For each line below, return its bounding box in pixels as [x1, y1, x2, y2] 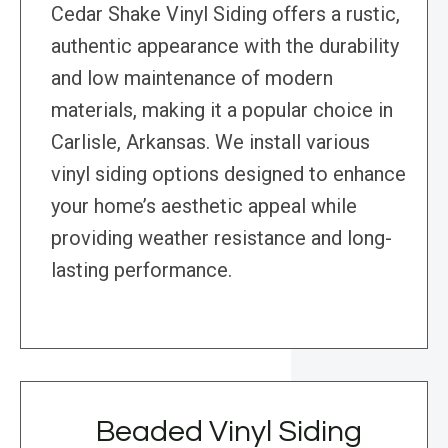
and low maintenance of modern [51, 66, 333, 91]
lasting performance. [51, 258, 232, 283]
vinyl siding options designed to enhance [51, 162, 406, 187]
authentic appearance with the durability [51, 34, 399, 59]
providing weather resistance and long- [51, 226, 392, 251]
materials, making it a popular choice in [51, 98, 393, 123]
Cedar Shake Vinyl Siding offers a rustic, [51, 2, 400, 27]
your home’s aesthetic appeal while [51, 194, 357, 219]
